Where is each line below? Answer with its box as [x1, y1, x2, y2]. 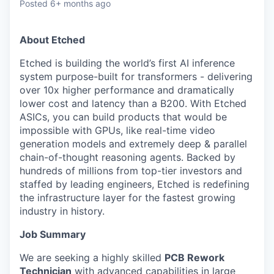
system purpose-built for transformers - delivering [20, 70, 253, 83]
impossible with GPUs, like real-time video [20, 124, 215, 137]
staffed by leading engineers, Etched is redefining [20, 178, 250, 191]
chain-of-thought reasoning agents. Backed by [20, 151, 235, 164]
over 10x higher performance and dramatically [20, 84, 234, 97]
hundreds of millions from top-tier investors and [20, 165, 242, 177]
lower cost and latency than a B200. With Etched [20, 97, 246, 110]
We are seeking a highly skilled [20, 251, 165, 264]
